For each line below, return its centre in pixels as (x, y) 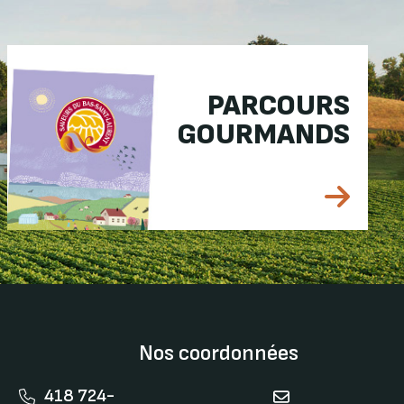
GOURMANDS (263, 134)
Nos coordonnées (219, 353)
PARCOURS (278, 106)
